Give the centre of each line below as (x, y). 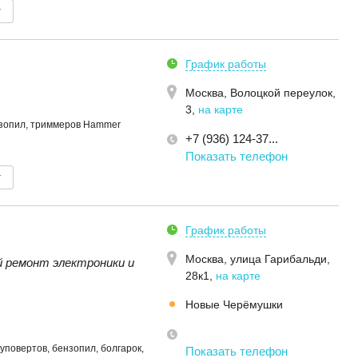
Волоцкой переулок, (283, 93)
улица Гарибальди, (280, 259)
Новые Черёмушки (234, 304)
